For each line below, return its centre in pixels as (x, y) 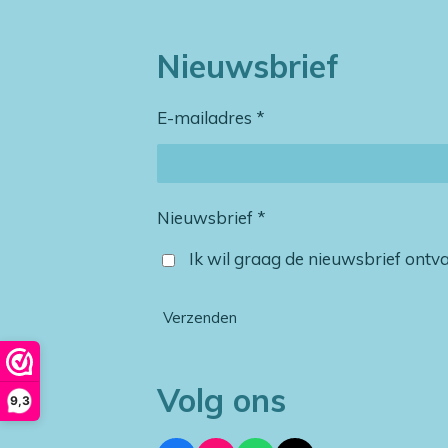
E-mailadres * (211, 117)
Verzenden (200, 318)
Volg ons (221, 400)
